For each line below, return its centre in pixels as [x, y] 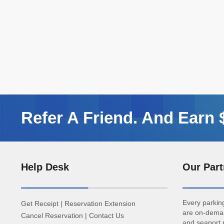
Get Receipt [40, 203]
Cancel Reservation [52, 215]
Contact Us [106, 215]
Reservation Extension [100, 203]
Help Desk [45, 167]
